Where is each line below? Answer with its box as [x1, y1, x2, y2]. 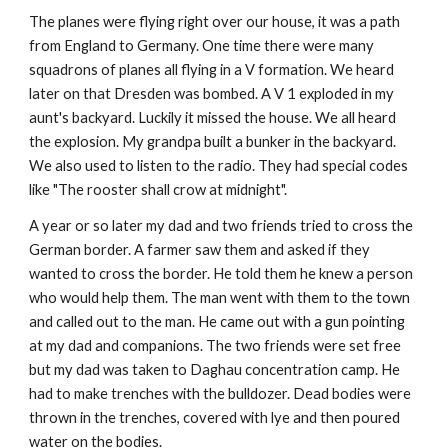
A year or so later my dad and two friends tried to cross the [29, 217, 414, 234]
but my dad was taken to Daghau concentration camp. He [29, 361, 401, 378]
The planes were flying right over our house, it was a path [29, 13, 401, 30]
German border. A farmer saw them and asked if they [29, 241, 371, 258]
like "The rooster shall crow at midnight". [29, 181, 288, 198]
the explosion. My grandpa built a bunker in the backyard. [29, 133, 397, 150]
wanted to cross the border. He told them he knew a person [29, 265, 414, 282]
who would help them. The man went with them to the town [29, 289, 411, 306]
